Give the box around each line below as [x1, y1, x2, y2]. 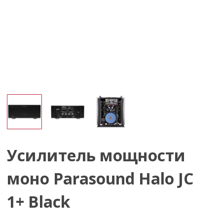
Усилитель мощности [7, 145, 186, 166]
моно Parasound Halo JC [7, 168, 194, 189]
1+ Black [7, 191, 71, 213]
